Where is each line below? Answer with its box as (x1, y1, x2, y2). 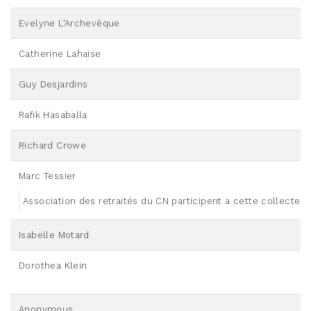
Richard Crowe (19, 140, 87, 151)
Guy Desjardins (19, 79, 88, 90)
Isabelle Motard (19, 230, 90, 241)
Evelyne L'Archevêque (19, 18, 120, 29)
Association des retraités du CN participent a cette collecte (23, 196, 301, 207)
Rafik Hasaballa (19, 110, 87, 121)
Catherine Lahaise (19, 49, 101, 60)
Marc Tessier (19, 171, 76, 182)
